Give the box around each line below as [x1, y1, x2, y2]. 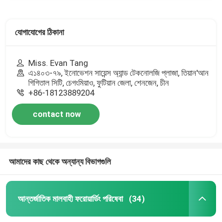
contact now [33, 109, 81, 119]
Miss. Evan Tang [28, 57, 89, 68]
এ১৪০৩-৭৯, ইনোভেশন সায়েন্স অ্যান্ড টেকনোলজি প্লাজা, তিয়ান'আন [28, 67, 209, 78]
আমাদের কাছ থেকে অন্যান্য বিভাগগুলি [8, 156, 111, 166]
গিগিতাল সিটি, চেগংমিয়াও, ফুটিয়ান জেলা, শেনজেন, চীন [28, 77, 169, 88]
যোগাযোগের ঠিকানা [14, 27, 64, 38]
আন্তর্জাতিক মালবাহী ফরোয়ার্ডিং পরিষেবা [17, 193, 123, 204]
